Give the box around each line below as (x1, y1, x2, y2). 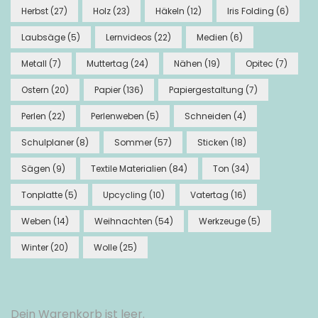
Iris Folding (227, 4, 274, 17)
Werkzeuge (199, 214, 246, 227)
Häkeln (155, 4, 185, 17)
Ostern (21, 83, 49, 96)
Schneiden (185, 109, 231, 122)
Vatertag (190, 188, 229, 201)
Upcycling (103, 188, 147, 201)
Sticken (197, 136, 229, 148)
